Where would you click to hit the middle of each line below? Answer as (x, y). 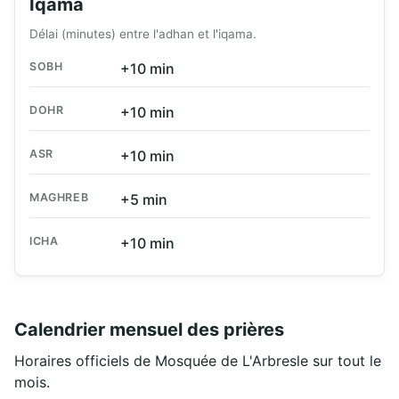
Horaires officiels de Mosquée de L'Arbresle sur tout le (198, 361)
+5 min (144, 200)
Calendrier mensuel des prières (149, 330)
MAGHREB (59, 198)
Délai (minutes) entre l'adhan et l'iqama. (143, 34)
